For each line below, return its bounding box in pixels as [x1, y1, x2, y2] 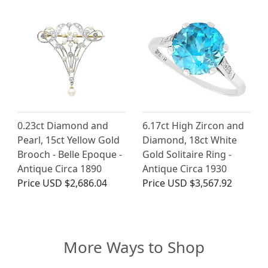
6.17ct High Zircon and [142, 119, 244, 133]
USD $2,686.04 [42, 176, 107, 190]
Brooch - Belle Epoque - [17, 148, 122, 162]
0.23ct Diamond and [17, 119, 108, 133]
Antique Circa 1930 [142, 162, 227, 176]
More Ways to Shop [63, 236, 205, 258]
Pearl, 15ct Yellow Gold [17, 133, 120, 147]
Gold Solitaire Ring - [142, 148, 232, 162]
